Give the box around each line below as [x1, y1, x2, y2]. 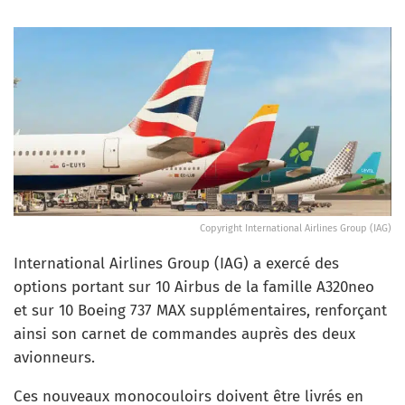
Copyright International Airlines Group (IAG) [200, 222, 391, 234]
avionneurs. [14, 348, 95, 367]
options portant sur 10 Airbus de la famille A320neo [14, 278, 374, 297]
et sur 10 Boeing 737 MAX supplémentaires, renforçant [14, 301, 387, 320]
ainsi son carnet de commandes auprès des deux [14, 325, 355, 344]
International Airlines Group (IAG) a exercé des [14, 254, 339, 273]
